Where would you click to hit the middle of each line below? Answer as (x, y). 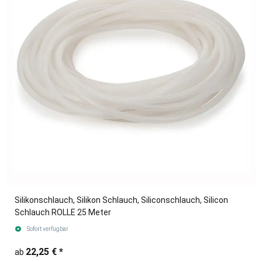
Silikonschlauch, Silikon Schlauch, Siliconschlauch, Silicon (121, 200)
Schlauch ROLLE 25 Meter (63, 213)
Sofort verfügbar (47, 229)
